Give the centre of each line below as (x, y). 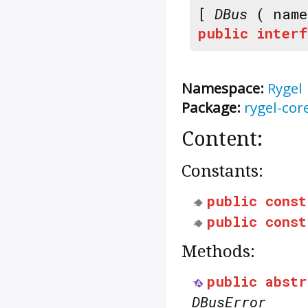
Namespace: (223, 88)
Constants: (222, 171)
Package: (211, 108)
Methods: (218, 252)
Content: (222, 139)
